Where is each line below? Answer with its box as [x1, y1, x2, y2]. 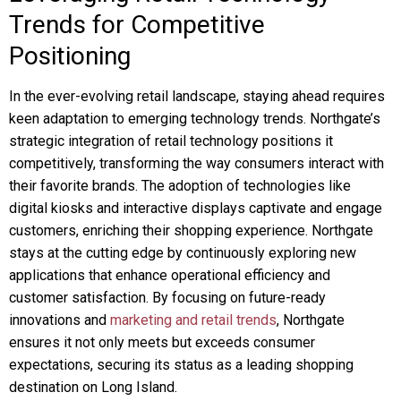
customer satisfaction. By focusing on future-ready [9, 289, 326, 306]
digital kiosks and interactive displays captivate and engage [9, 200, 382, 217]
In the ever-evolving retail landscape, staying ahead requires [9, 88, 385, 105]
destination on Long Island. [9, 379, 177, 396]
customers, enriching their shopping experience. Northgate [9, 222, 373, 239]
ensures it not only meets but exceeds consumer [9, 334, 315, 351]
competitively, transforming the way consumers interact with [9, 155, 384, 172]
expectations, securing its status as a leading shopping [9, 356, 354, 373]
